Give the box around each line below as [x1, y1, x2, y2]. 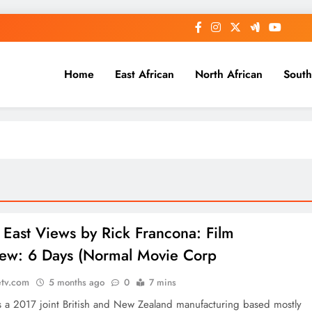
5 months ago [49, 276, 105, 289]
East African [114, 66, 174, 82]
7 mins [149, 276, 177, 289]
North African [194, 66, 263, 82]
